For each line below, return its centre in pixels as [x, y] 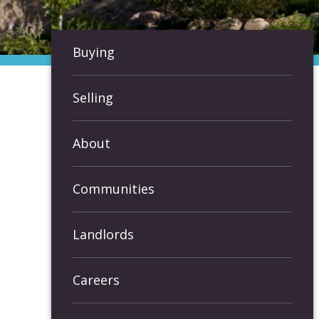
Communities [114, 189]
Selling [93, 98]
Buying [94, 52]
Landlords [103, 234]
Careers [96, 280]
